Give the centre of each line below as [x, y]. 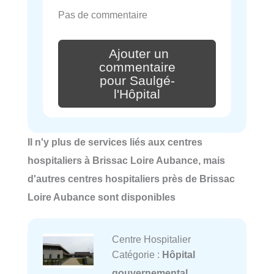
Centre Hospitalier [151, 239]
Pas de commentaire [103, 15]
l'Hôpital [137, 94]
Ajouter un [139, 54]
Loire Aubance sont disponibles [102, 197]
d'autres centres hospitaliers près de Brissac [131, 179]
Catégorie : [137, 255]
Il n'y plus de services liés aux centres [115, 142]
